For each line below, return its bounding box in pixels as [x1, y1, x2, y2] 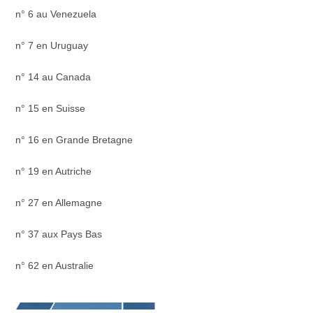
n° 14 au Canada [15, 71, 92, 82]
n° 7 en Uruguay [15, 40, 89, 51]
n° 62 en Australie [15, 260, 94, 271]
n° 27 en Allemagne [15, 197, 103, 208]
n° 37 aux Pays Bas [15, 228, 103, 240]
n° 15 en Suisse [15, 103, 86, 114]
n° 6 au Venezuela [15, 8, 97, 20]
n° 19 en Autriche [15, 166, 92, 177]
